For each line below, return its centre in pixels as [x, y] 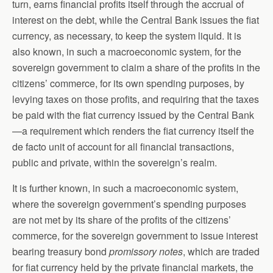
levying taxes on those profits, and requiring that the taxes [136, 99]
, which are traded [221, 251]
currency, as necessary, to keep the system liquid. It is [127, 35]
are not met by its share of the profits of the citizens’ [122, 219]
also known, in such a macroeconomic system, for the [127, 51]
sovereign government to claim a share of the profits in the [136, 67]
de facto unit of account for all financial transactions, [123, 146]
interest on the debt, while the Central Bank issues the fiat [136, 19]
